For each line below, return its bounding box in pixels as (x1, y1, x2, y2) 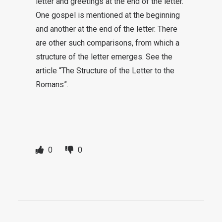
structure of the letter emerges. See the (36, 52, 172, 61)
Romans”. (36, 80, 68, 89)
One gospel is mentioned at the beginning (36, 10, 180, 20)
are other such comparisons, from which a (36, 38, 179, 48)
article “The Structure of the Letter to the (36, 66, 174, 75)
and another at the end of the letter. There (36, 24, 177, 34)
